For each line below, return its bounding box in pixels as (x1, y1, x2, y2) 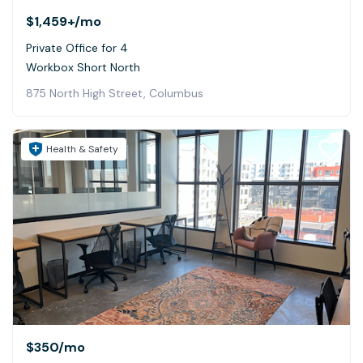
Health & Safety (46, 143, 118, 156)
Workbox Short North (26, 60, 140, 75)
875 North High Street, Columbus (26, 86, 203, 101)
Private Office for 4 (26, 41, 128, 56)
